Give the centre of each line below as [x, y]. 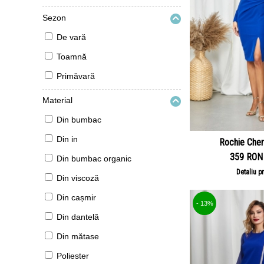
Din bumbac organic [94, 159]
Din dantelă [78, 217]
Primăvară [76, 76]
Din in [67, 139]
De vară [71, 37]
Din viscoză [78, 178]
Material [57, 100]
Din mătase [78, 236]
